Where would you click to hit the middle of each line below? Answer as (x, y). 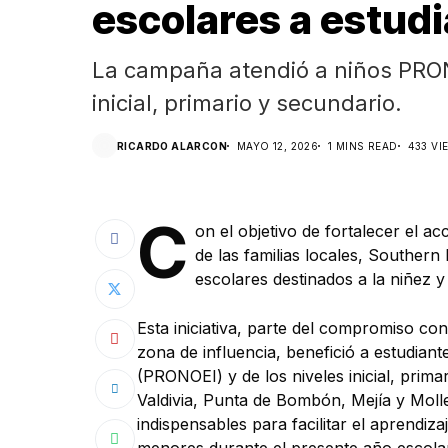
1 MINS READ (363, 145)
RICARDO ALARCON (172, 145)
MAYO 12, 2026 (278, 145)
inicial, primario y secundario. (247, 103)
